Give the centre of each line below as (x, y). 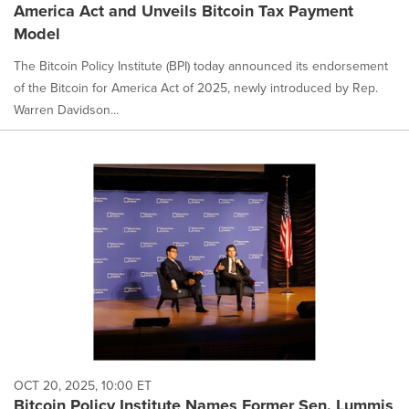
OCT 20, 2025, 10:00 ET (83, 385)
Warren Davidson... (66, 109)
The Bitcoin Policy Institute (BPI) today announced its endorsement (201, 65)
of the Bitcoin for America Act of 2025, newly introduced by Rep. (196, 87)
